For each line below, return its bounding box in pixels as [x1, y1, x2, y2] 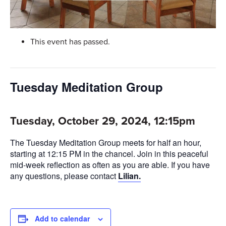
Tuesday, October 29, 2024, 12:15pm [10, 115, 195, 128]
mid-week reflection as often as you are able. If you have [10, 159, 210, 171]
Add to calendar [35, 213, 90, 224]
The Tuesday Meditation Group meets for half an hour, [10, 137, 201, 149]
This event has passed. [30, 37, 110, 47]
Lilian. [118, 170, 141, 182]
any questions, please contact [10, 170, 116, 182]
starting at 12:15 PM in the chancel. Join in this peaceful [10, 148, 208, 160]
